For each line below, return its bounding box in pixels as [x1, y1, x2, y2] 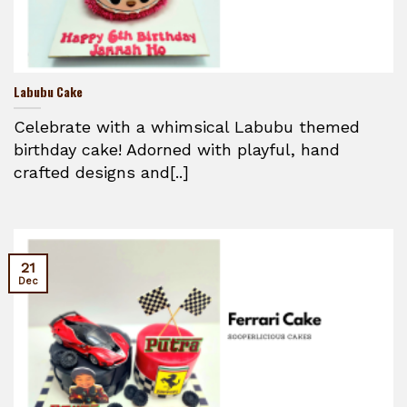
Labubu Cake [14, 82, 83, 101]
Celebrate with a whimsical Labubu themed [14, 116, 360, 136]
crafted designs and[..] [14, 162, 189, 182]
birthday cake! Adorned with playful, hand [14, 139, 340, 159]
